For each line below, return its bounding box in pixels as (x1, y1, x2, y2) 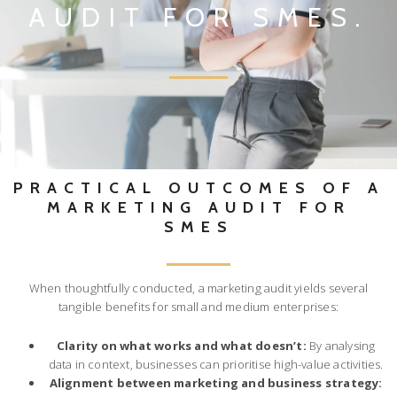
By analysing (306, 337, 376, 354)
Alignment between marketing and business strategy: (49, 374, 383, 391)
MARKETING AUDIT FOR (46, 198, 351, 217)
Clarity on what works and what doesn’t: (56, 337, 307, 354)
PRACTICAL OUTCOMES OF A (12, 178, 385, 198)
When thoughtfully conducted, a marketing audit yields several (28, 279, 369, 296)
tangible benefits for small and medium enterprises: (58, 298, 339, 315)
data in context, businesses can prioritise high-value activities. (48, 355, 384, 372)
